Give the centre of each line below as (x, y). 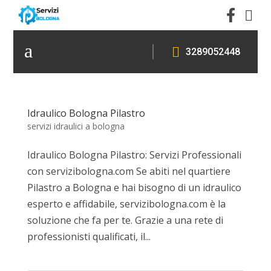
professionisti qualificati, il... (89, 236)
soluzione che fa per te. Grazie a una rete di (125, 220)
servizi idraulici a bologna (76, 126)
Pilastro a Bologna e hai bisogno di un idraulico (134, 187)
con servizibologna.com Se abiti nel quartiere (129, 171)
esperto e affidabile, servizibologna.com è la (126, 204)
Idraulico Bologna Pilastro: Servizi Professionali (134, 155)
